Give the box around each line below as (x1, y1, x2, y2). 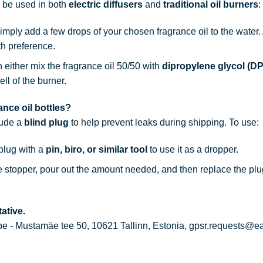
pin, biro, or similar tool (45, 144, 147, 154)
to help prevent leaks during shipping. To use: (68, 117, 259, 128)
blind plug (23, 117, 69, 128)
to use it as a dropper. (147, 144, 238, 154)
